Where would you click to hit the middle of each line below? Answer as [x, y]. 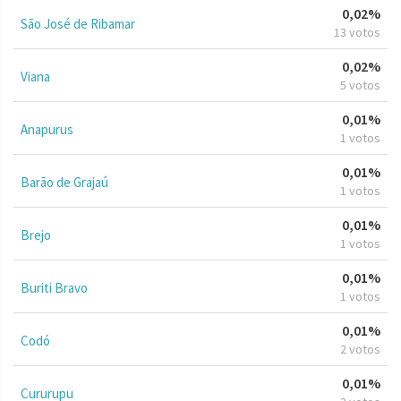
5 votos [360, 85]
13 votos [357, 32]
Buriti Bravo [54, 287]
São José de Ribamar [78, 23]
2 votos [360, 349]
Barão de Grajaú [64, 182]
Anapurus [47, 129]
